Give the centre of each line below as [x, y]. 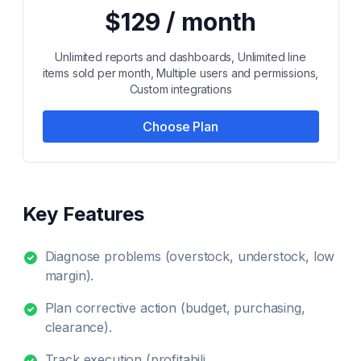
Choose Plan [180, 127]
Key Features [83, 214]
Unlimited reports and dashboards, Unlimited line [180, 57]
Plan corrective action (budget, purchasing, [175, 308]
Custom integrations [180, 89]
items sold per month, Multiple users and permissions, [180, 73]
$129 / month [180, 22]
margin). [69, 276]
